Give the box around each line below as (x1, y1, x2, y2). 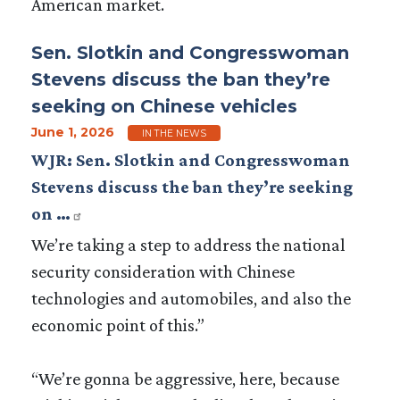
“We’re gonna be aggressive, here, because (31, 368, 339, 388)
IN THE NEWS (142, 127, 206, 139)
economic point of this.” (31, 314, 204, 335)
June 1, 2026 (31, 123, 114, 140)
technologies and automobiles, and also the (31, 287, 351, 308)
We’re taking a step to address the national (31, 234, 346, 254)
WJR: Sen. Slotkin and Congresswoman (31, 149, 350, 170)
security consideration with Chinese (31, 261, 295, 281)
